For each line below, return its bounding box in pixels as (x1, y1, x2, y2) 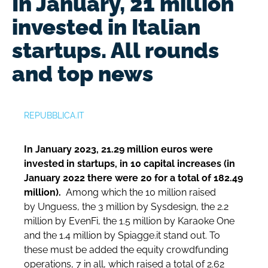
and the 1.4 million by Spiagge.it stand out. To (24, 230, 220, 241)
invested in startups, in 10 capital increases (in (24, 158, 235, 169)
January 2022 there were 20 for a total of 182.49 (24, 172, 243, 184)
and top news (12, 60, 153, 86)
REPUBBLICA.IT (24, 110, 84, 120)
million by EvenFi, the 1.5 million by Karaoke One (24, 215, 234, 227)
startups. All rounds (12, 37, 219, 63)
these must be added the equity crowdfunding (24, 244, 229, 255)
